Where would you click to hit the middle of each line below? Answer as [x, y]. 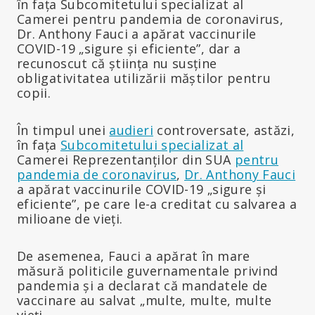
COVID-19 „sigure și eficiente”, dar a [129, 48]
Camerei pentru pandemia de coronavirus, [150, 19]
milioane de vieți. [70, 218]
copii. [34, 92]
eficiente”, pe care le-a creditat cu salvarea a [157, 204]
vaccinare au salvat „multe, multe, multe [144, 300]
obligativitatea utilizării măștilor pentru [144, 78]
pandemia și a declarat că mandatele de [142, 285]
